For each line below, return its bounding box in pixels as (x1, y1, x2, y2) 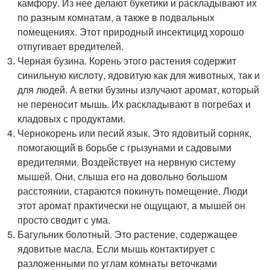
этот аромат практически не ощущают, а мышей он (17, 198, 246, 212)
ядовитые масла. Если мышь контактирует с (17, 242, 216, 256)
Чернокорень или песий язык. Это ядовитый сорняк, (17, 126, 252, 140)
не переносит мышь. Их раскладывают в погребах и (17, 97, 251, 111)
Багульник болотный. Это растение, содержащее (17, 227, 238, 241)
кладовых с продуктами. (17, 111, 126, 125)
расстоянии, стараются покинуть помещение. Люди (17, 184, 248, 198)
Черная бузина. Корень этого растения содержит (17, 54, 237, 67)
